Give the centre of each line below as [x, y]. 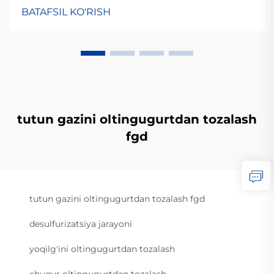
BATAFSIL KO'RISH [66, 12]
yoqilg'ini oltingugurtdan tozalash [102, 249]
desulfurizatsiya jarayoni [81, 224]
